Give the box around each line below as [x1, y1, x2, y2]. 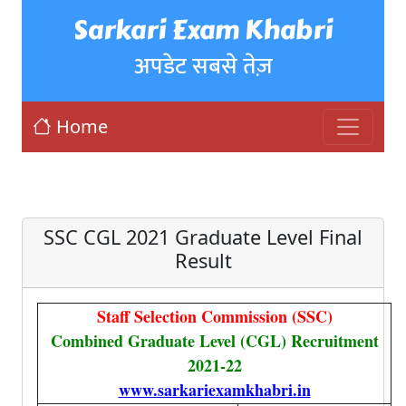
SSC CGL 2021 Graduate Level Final [43, 224, 362, 250]
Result [174, 247, 232, 274]
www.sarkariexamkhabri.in [118, 378, 311, 401]
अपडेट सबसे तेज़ [133, 47, 273, 85]
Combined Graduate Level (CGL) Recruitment [50, 329, 379, 353]
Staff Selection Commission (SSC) [96, 304, 333, 328]
